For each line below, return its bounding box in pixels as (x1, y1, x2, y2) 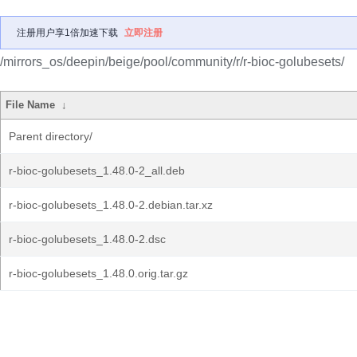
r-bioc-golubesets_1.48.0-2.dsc (9, 233, 166, 245)
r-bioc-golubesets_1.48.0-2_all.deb (9, 164, 185, 177)
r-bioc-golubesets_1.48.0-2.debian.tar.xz (9, 198, 213, 211)
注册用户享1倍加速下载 (17, 27, 118, 38)
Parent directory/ (9, 130, 92, 143)
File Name (6, 99, 56, 111)
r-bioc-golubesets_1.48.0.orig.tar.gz (9, 267, 188, 280)
